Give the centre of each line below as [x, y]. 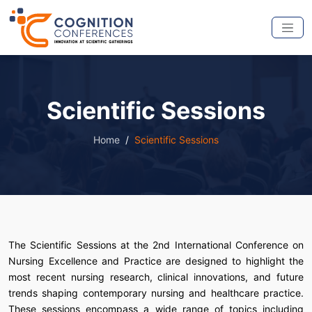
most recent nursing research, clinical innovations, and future [156, 276]
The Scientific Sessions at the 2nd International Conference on [156, 244]
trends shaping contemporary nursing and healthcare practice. [156, 292]
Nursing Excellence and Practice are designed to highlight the [156, 260]
